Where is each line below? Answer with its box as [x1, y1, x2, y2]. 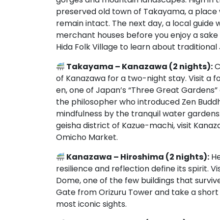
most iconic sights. [56, 198, 127, 210]
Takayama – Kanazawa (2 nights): [65, 61, 213, 72]
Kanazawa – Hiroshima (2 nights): [65, 151, 210, 163]
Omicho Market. [56, 132, 118, 143]
